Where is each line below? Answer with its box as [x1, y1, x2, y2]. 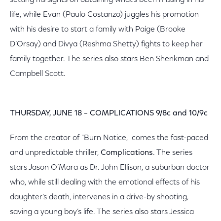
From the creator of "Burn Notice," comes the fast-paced [10, 134, 208, 142]
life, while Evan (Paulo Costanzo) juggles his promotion [10, 11, 199, 19]
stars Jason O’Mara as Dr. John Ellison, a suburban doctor [10, 164, 210, 172]
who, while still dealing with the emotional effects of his [10, 179, 200, 186]
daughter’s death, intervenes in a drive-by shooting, [10, 193, 188, 201]
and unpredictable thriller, [10, 149, 101, 157]
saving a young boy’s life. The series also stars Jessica [10, 208, 194, 216]
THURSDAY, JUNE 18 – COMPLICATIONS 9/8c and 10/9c [10, 110, 208, 117]
